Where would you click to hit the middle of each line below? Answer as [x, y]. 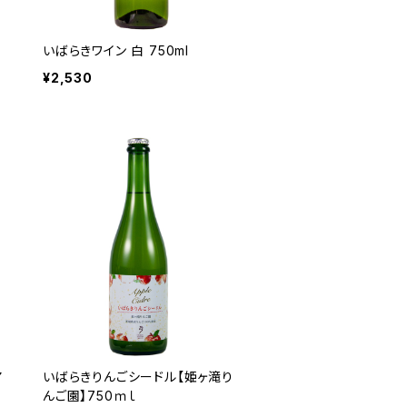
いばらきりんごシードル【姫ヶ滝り [138, 377]
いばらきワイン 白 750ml [116, 51]
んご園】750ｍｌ [90, 396]
